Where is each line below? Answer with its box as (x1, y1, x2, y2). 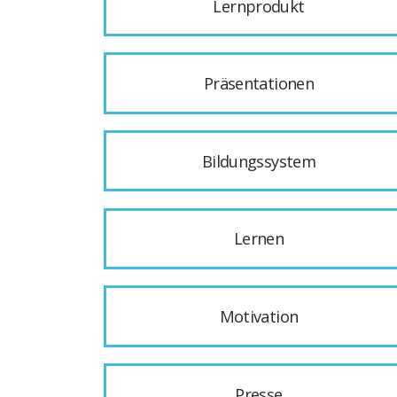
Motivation (219, 305, 299, 327)
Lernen (233, 228, 284, 250)
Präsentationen (203, 73, 315, 95)
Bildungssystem (201, 150, 316, 172)
